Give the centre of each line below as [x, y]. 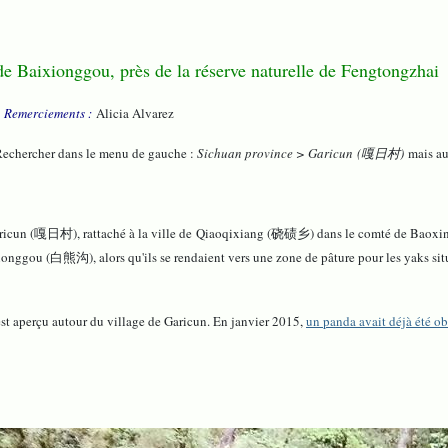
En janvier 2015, [259, 321]
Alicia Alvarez [133, 113]
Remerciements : [48, 113]
